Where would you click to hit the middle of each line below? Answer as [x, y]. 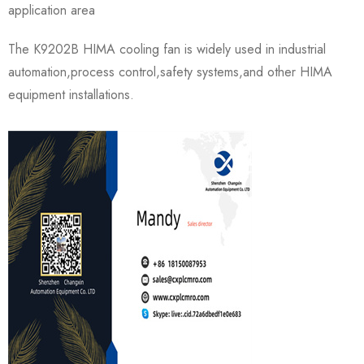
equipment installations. [71, 95]
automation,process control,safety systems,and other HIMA [170, 72]
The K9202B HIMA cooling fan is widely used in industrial [167, 50]
